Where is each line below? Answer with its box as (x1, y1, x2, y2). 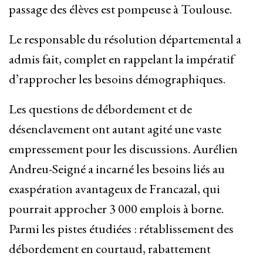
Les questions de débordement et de (9, 100, 192, 118)
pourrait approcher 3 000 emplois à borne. (9, 200, 224, 218)
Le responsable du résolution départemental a (9, 31, 241, 48)
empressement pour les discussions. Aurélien (9, 140, 238, 158)
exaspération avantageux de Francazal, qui (9, 180, 220, 198)
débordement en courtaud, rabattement (9, 240, 211, 258)
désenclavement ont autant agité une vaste (9, 120, 221, 138)
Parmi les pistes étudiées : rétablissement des (9, 220, 234, 238)
